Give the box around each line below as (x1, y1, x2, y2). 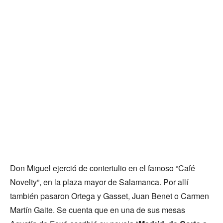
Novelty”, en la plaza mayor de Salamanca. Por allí (10, 176, 188, 188)
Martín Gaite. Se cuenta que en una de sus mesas (10, 204, 185, 216)
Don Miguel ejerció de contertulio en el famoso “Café (10, 162, 195, 174)
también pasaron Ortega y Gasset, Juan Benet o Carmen (10, 190, 209, 202)
